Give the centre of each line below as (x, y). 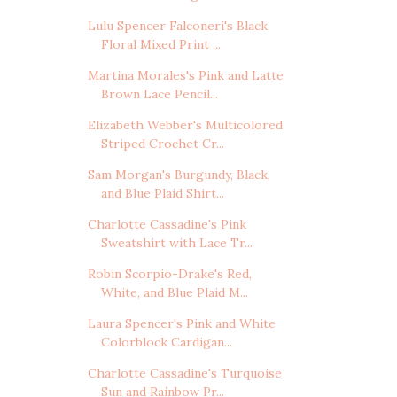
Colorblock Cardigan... (166, 343)
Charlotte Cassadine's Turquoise (184, 374)
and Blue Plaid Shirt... (162, 194)
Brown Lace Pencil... (159, 94)
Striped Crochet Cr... (162, 144)
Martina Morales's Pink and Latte (185, 76)
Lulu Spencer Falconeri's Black (177, 26)
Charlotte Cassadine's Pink (167, 225)
